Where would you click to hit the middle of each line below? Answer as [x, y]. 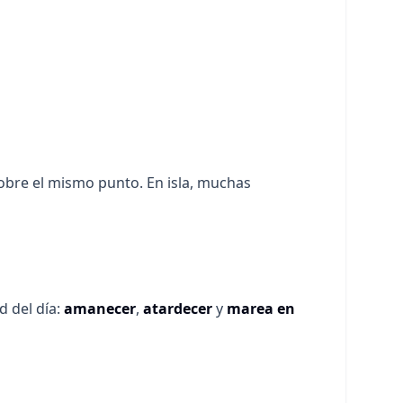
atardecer [178, 309]
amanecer [100, 309]
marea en [261, 309]
